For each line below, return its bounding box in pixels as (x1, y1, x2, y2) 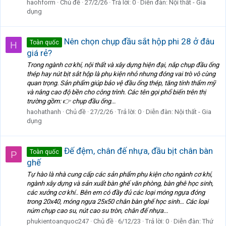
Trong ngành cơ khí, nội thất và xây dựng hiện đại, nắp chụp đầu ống (27, 61, 219, 69)
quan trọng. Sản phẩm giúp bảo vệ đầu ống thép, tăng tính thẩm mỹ (27, 79, 215, 87)
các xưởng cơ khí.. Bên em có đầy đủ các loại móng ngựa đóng (27, 189, 205, 197)
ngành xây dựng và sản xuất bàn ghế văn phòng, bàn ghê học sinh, (27, 180, 213, 188)
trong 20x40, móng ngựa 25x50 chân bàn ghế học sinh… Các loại (27, 198, 208, 206)
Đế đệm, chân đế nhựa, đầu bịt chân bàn (62, 145, 213, 156)
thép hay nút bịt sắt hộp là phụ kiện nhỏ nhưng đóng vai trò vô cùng (27, 70, 215, 78)
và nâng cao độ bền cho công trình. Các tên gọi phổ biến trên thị (27, 88, 206, 96)
